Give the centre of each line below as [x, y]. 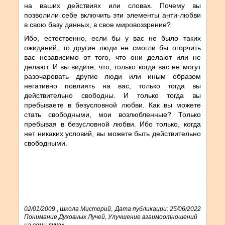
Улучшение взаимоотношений [153, 217]
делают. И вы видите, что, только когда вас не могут [113, 67]
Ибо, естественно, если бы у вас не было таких [113, 38]
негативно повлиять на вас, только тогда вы [113, 86]
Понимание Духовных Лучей [65, 217]
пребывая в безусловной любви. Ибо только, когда [113, 124]
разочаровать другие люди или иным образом [113, 76]
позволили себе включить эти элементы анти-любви [113, 15]
